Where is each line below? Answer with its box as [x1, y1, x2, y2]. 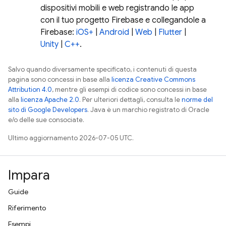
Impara [8, 167, 50, 183]
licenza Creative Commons [111, 75, 195, 84]
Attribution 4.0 [8, 85, 52, 94]
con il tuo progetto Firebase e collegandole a [40, 15, 206, 25]
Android [99, 27, 129, 37]
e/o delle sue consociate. [8, 116, 84, 124]
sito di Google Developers [8, 105, 87, 114]
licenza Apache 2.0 [21, 95, 79, 104]
